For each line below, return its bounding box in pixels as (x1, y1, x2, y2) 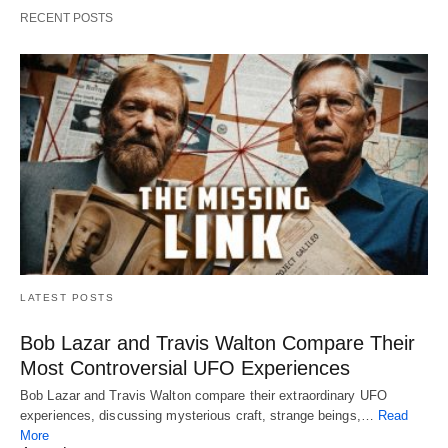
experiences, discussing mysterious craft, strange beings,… (20, 408, 378, 424)
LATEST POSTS (20, 292, 114, 304)
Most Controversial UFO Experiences (20, 357, 350, 380)
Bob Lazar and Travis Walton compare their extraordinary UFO (20, 388, 387, 404)
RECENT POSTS (20, 10, 113, 25)
